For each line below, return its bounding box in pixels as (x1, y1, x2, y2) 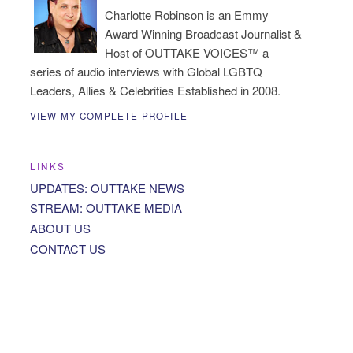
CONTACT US (29, 240, 106, 257)
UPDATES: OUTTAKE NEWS (29, 179, 184, 196)
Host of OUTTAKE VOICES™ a (104, 44, 269, 61)
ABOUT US (29, 220, 91, 237)
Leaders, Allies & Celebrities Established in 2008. (29, 82, 281, 99)
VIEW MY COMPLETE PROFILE (29, 109, 188, 122)
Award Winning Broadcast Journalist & (104, 25, 302, 43)
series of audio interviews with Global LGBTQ (29, 63, 262, 80)
